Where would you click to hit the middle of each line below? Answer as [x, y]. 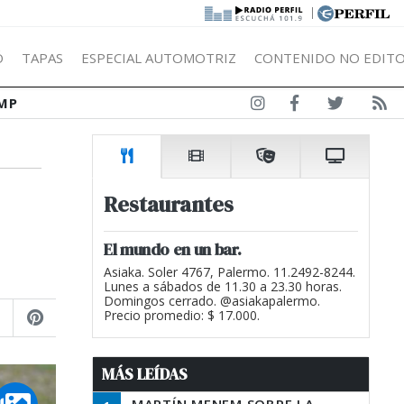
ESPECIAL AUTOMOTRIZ [159, 57]
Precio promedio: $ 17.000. [182, 315]
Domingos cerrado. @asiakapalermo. [212, 301]
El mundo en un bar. [173, 249]
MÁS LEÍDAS [145, 374]
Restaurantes [169, 204]
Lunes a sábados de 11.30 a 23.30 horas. [223, 286]
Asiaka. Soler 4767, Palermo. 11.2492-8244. [230, 272]
